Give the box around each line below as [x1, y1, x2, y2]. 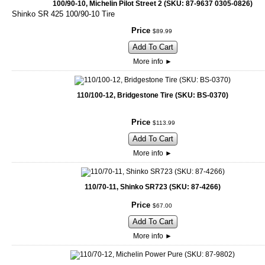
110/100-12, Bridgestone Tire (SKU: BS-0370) [77, 91, 228, 100]
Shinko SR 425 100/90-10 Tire [12, 9, 115, 19]
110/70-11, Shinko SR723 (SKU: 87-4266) [85, 183, 221, 192]
